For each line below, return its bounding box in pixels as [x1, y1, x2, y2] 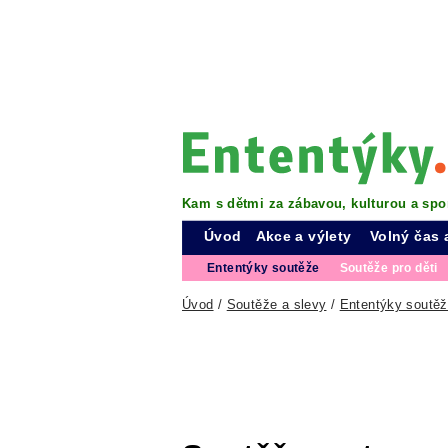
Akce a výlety [255, 228, 352, 244]
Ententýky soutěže [207, 262, 320, 274]
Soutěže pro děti [339, 262, 438, 274]
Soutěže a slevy [226, 297, 327, 312]
